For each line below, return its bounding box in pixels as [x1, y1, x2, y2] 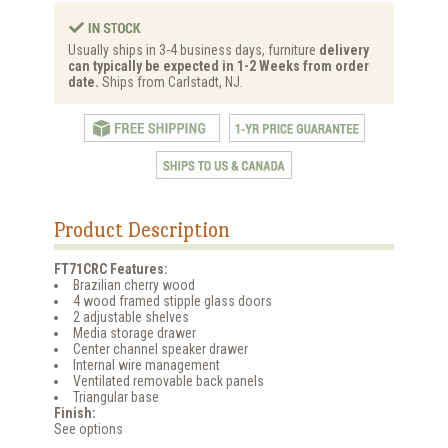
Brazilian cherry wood [73, 276, 195, 293]
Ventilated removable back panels [73, 372, 264, 389]
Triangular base [73, 388, 159, 405]
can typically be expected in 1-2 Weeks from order [68, 57, 369, 74]
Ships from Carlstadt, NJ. [99, 73, 243, 90]
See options [54, 420, 123, 437]
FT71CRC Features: [54, 260, 168, 277]
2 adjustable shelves [73, 308, 189, 325]
